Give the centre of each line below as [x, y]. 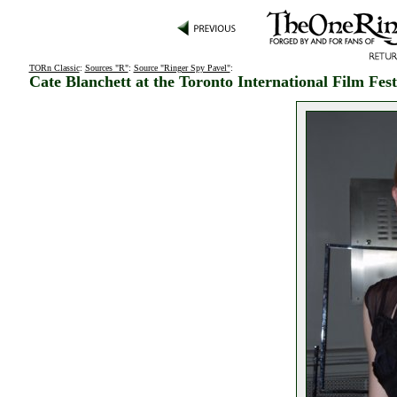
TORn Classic [54, 68]
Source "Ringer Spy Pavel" [182, 68]
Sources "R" [106, 68]
